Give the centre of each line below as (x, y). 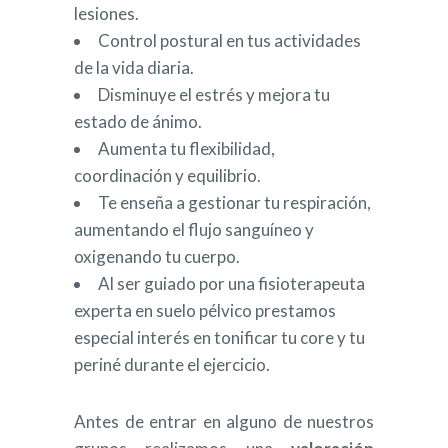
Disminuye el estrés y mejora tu (214, 95)
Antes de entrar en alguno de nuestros (224, 422)
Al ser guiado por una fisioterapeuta (231, 284)
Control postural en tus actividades (229, 41)
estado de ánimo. (138, 122)
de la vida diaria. (134, 68)
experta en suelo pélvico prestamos (205, 311)
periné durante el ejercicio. (172, 365)
